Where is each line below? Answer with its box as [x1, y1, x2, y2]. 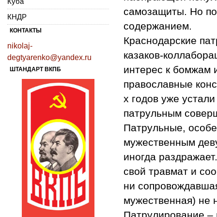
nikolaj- [7, 41, 32, 50]
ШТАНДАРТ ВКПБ [10, 65, 61, 73]
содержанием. [124, 20, 192, 31]
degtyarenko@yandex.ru [7, 53, 92, 62]
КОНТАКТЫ [10, 27, 42, 34]
